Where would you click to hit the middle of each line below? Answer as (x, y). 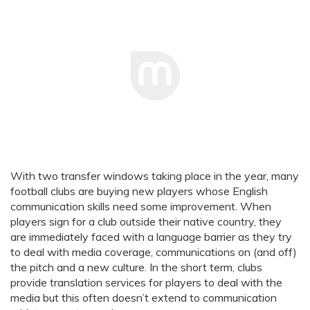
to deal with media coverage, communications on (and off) (154, 252)
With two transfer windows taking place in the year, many (155, 176)
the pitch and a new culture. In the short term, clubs (136, 267)
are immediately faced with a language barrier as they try (151, 237)
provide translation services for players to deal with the (146, 283)
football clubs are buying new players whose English (139, 191)
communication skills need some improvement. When (141, 207)
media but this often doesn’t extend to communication (144, 298)
